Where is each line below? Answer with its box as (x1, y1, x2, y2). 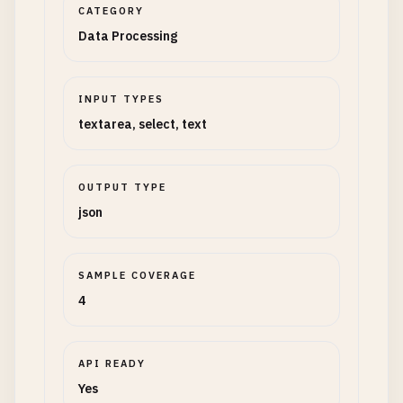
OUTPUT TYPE (78, 181, 166, 193)
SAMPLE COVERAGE (78, 269, 196, 282)
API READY (78, 357, 146, 370)
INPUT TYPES (78, 93, 164, 105)
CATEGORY (78, 4, 144, 17)
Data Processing (78, 28, 177, 44)
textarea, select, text (78, 116, 207, 132)
